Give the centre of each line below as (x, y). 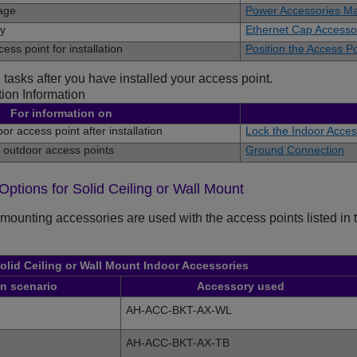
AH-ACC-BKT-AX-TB (178, 343)
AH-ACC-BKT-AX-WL (179, 310)
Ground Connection (295, 150)
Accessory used (240, 286)
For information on (61, 114)
